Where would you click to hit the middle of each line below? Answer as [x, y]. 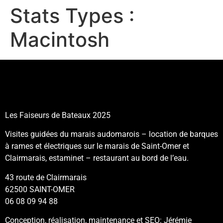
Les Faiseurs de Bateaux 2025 [58, 115]
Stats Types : [72, 16]
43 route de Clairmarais [46, 177]
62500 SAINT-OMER [40, 189]
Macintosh [60, 40]
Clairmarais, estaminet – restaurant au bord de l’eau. [97, 158]
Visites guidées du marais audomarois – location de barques [111, 134]
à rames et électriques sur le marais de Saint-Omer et [97, 146]
